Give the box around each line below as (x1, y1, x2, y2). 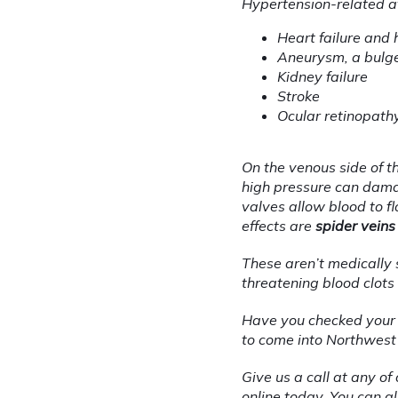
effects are (242, 216, 315, 235)
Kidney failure (277, 67, 368, 85)
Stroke (277, 86, 320, 105)
